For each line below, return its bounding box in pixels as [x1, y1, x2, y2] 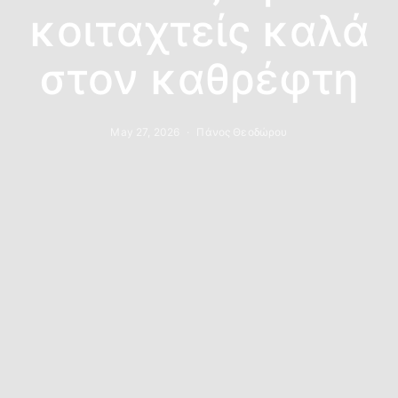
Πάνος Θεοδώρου [196, 124, 288, 139]
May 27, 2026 [110, 124, 180, 139]
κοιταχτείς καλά [28, 4, 370, 57]
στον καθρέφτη [39, 52, 359, 105]
